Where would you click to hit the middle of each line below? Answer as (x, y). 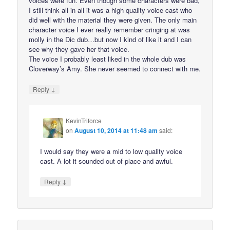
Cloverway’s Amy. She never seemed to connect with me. (115, 68)
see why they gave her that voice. (79, 49)
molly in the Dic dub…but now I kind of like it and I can (110, 39)
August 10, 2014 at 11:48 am (116, 131)
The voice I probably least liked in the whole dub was (108, 59)
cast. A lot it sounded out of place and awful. (107, 161)
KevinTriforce (84, 121)
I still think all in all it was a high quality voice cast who (111, 10)
